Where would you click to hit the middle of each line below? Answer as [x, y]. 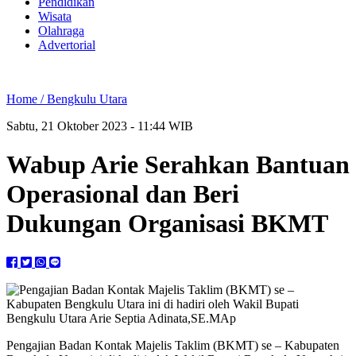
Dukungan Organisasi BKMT [167, 224]
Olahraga [61, 31]
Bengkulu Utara [87, 99]
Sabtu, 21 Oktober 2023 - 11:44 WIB [100, 126]
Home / [27, 99]
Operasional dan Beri [123, 194]
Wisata [55, 16]
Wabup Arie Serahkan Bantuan [178, 165]
